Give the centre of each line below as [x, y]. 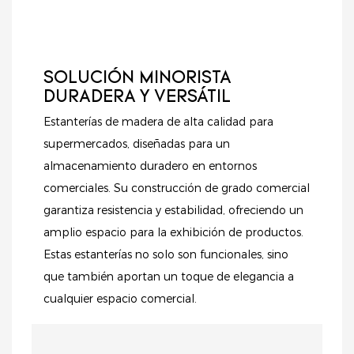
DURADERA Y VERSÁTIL [137, 97]
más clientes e [256, 64]
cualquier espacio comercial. [120, 299]
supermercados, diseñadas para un [137, 144]
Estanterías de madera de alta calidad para [158, 122]
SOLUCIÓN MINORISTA [137, 78]
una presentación [256, 9]
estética [98, 9]
